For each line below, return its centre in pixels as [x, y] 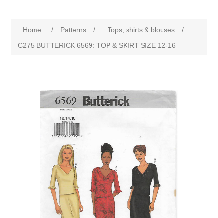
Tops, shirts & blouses [141, 30]
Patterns [73, 30]
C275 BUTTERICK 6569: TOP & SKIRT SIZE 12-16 [97, 45]
